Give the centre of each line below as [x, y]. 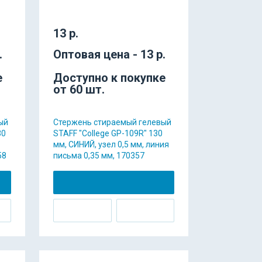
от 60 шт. [79, 90]
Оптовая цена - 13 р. [109, 55]
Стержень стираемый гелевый [112, 123]
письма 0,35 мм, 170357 [99, 156]
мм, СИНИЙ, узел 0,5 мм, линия [111, 145]
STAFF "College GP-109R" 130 [108, 134]
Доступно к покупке [109, 78]
